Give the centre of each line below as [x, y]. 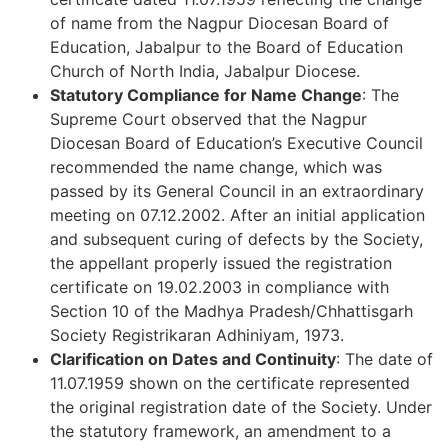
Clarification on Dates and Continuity [193, 359]
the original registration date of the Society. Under [241, 407]
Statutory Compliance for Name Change [206, 95]
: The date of [384, 359]
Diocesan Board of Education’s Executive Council [236, 143]
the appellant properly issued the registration [221, 263]
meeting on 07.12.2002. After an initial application [237, 215]
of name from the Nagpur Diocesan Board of [219, 23]
